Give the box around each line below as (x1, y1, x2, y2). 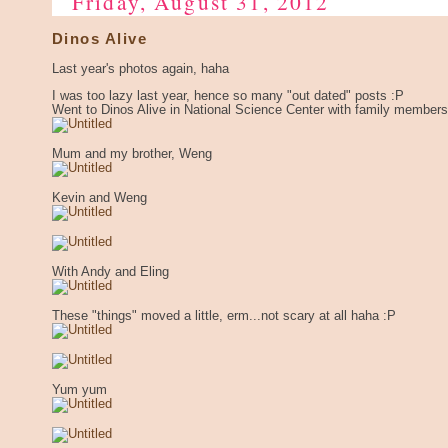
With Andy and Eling (52, 264, 169, 279)
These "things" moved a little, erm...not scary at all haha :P (52, 308, 396, 323)
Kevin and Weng (52, 190, 147, 205)
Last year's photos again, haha (52, 61, 229, 76)
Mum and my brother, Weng (52, 146, 212, 161)
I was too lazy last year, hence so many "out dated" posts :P (52, 88, 404, 103)
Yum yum (52, 382, 107, 397)
